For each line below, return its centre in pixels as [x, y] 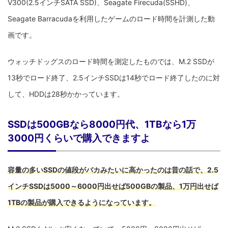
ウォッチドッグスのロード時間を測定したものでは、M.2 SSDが [111, 61]
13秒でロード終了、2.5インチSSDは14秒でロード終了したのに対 [114, 77]
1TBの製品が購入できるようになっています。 [82, 202]
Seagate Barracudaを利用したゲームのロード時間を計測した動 [111, 18]
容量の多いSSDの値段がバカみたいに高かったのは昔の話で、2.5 [113, 169]
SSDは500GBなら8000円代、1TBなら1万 [102, 124]
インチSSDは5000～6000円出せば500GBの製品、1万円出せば [113, 186]
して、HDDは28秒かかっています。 [66, 94]
